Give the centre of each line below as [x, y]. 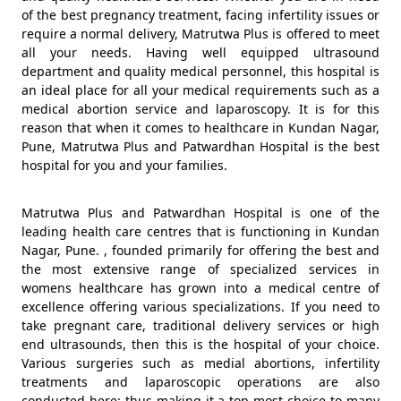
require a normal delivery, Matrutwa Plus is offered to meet [200, 34]
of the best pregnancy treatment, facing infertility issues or [200, 15]
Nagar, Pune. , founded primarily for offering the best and [200, 250]
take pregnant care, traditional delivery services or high [200, 325]
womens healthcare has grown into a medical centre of [200, 288]
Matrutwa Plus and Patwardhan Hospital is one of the [200, 213]
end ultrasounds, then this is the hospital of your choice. [200, 344]
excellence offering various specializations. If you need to [200, 307]
